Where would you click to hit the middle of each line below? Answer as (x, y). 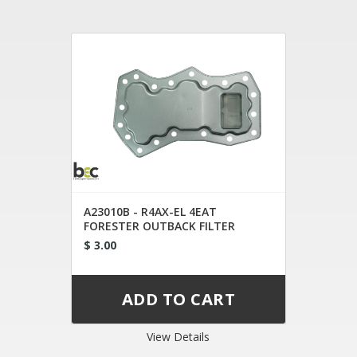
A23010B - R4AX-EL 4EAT (151, 211)
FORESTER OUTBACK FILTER (160, 226)
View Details (178, 336)
